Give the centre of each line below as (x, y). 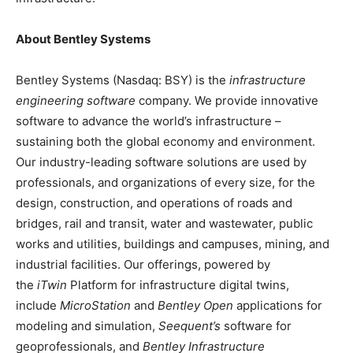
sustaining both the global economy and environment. (165, 142)
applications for (278, 306)
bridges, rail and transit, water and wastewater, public (164, 224)
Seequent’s (190, 326)
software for (256, 326)
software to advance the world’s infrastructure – (149, 121)
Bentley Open (195, 306)
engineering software (76, 101)
